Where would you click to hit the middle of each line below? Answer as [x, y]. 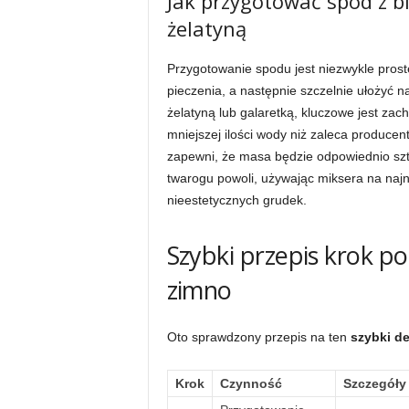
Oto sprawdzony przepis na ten [258, 337]
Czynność [251, 383]
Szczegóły [374, 383]
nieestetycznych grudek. [236, 200]
